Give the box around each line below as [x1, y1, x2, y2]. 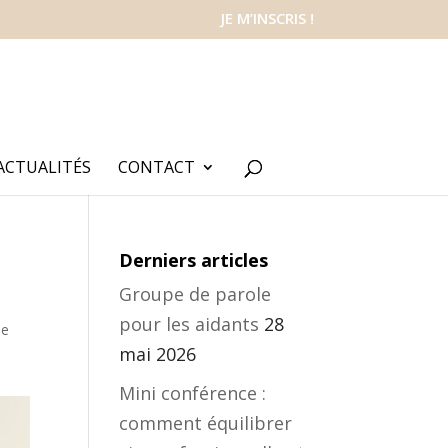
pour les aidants [119, 312, 260, 336]
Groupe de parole [119, 282, 272, 306]
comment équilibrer [119, 411, 293, 435]
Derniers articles [119, 248, 269, 272]
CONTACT [117, 155, 195, 178]
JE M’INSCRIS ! [220, 8, 314, 29]
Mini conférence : [119, 381, 267, 405]
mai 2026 [119, 342, 197, 366]
